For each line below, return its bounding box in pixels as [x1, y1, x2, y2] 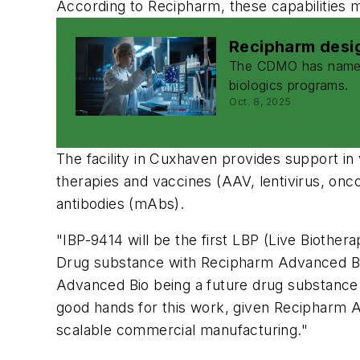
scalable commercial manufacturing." [56, 321, 308, 339]
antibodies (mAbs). [56, 194, 185, 212]
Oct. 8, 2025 [229, 96, 292, 108]
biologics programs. [229, 77, 349, 94]
